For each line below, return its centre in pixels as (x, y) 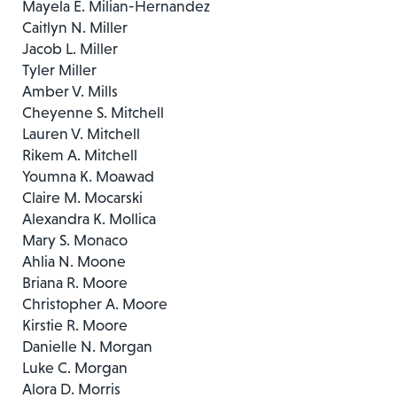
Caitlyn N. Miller (75, 27)
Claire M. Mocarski (82, 197)
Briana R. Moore (75, 282)
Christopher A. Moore (95, 304)
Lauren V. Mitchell (81, 133)
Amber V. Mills (70, 91)
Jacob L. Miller (70, 48)
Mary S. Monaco (75, 240)
